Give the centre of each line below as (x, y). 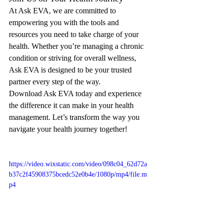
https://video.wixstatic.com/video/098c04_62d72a (78, 164)
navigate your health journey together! (68, 129)
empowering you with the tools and (65, 22)
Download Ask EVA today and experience (76, 93)
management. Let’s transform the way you (75, 117)
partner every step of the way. (55, 82)
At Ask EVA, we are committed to (63, 11)
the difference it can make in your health (72, 105)
